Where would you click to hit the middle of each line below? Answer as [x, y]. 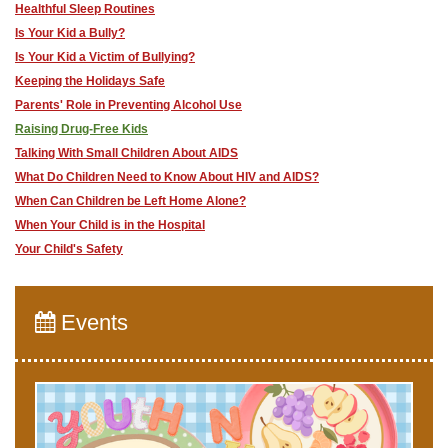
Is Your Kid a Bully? [70, 33]
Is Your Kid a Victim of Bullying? [105, 57]
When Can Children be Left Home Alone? [130, 201]
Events [91, 322]
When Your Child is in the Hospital [110, 225]
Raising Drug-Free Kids [81, 129]
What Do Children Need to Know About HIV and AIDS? [167, 177]
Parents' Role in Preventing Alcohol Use [128, 105]
